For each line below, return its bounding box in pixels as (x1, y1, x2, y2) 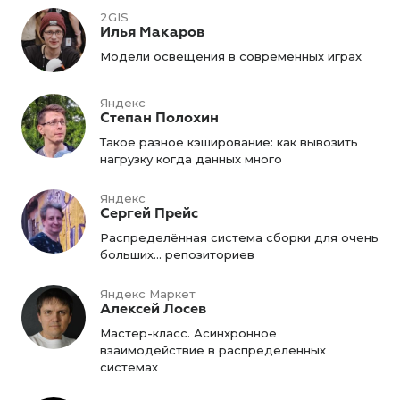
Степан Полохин (100, 109, 219, 127)
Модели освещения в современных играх (100, 49, 362, 63)
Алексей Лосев (100, 300, 206, 318)
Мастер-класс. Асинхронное (100, 326, 277, 340)
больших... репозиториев (100, 247, 254, 262)
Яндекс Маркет (100, 287, 196, 301)
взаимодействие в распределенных (100, 343, 326, 357)
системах (100, 360, 158, 374)
